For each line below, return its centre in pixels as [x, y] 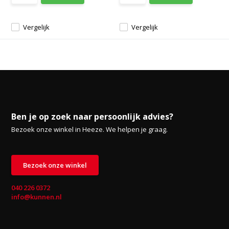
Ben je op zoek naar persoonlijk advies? [93, 117]
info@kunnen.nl [37, 197]
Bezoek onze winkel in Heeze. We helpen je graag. [90, 129]
